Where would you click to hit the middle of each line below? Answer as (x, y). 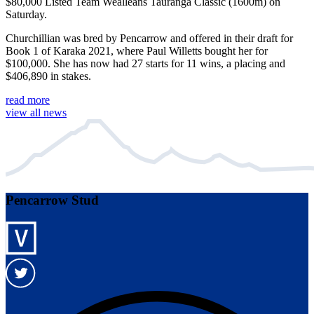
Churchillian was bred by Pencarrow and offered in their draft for (149, 39)
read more (28, 100)
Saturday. (26, 15)
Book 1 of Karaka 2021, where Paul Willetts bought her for (137, 51)
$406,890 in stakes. (48, 76)
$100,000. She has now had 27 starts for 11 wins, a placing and (145, 64)
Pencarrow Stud (52, 200)
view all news (36, 113)
